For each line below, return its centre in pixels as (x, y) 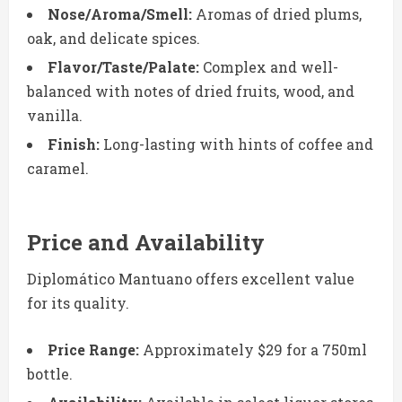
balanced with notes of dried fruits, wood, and (191, 92)
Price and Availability (146, 243)
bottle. (50, 374)
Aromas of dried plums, (277, 14)
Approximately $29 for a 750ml (255, 350)
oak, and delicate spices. (114, 39)
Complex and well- (269, 67)
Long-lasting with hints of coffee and (236, 144)
